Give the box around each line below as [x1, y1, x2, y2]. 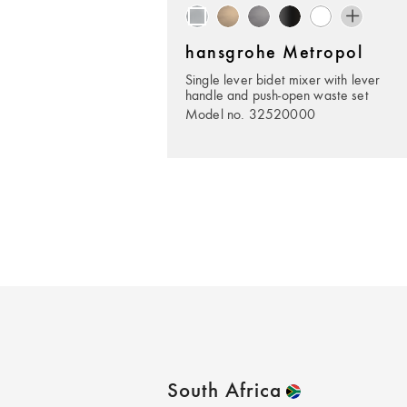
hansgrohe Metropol [185, 45, 362, 63]
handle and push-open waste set [185, 85, 369, 104]
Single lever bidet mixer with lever [185, 70, 381, 88]
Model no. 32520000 [185, 104, 315, 123]
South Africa [167, 381, 282, 402]
